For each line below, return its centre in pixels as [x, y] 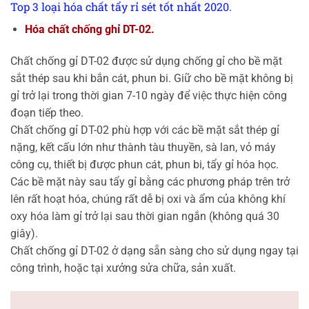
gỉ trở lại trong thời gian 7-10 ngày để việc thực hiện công [149, 96]
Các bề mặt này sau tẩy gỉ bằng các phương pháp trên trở [150, 182]
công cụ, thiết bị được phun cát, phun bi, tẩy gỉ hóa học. [144, 165]
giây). [24, 234]
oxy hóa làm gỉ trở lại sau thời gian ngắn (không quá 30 [145, 217]
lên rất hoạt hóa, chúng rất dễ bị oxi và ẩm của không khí [148, 199]
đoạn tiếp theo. [47, 113]
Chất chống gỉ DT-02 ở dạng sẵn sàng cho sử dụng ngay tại [154, 251]
